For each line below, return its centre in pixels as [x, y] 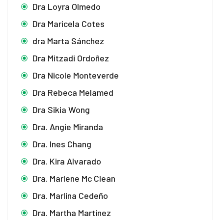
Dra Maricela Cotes [69, 23]
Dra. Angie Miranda [68, 126]
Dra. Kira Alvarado [67, 161]
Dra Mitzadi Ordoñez [71, 58]
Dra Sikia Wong [61, 109]
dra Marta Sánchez [68, 41]
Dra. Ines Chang [62, 144]
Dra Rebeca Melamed [73, 92]
